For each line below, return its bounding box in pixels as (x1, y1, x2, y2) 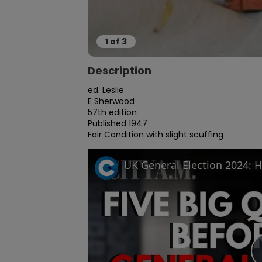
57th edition (88, 106, 137, 118)
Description (88, 63, 151, 78)
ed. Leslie (88, 84, 124, 96)
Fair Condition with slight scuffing (88, 129, 223, 140)
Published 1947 (88, 118, 147, 129)
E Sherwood (88, 95, 135, 107)
